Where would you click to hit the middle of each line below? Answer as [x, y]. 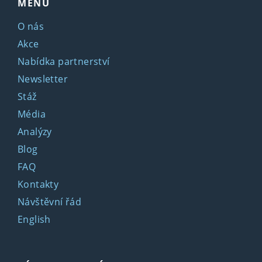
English [34, 219]
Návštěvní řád [50, 201]
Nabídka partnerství [64, 61]
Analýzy [35, 131]
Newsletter [43, 79]
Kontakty [38, 184]
